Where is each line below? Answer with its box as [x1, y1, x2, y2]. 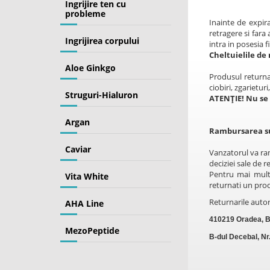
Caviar [65, 143, 92, 155]
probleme [65, 8, 106, 19]
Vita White [65, 171, 109, 182]
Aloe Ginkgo [65, 62, 116, 74]
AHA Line [65, 198, 104, 209]
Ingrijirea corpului [65, 35, 140, 46]
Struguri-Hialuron [65, 89, 139, 101]
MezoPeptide [65, 225, 120, 236]
